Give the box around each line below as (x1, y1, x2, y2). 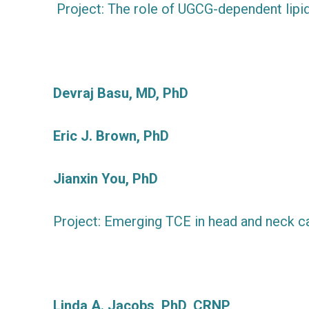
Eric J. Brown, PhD (53, 127, 169, 144)
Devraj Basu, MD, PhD (53, 84, 188, 101)
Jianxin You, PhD (53, 170, 158, 187)
